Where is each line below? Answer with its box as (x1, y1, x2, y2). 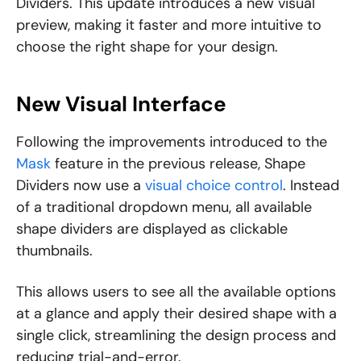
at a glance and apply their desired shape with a (16, 304, 337, 324)
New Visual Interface (16, 90, 226, 118)
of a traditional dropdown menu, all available (16, 197, 312, 218)
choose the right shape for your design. (16, 37, 278, 57)
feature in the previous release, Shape (51, 154, 305, 174)
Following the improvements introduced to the (16, 132, 327, 152)
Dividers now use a (16, 176, 145, 196)
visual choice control (145, 176, 283, 196)
